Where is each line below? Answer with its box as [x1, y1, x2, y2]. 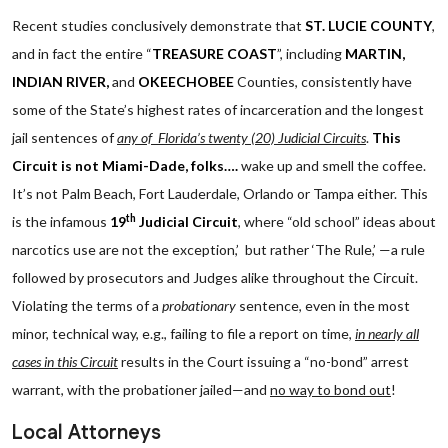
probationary [162, 297, 236, 314]
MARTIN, [345, 45, 405, 62]
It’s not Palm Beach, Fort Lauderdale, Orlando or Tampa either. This [12, 185, 428, 202]
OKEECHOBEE [138, 73, 234, 90]
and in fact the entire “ [12, 45, 152, 62]
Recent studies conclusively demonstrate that [12, 17, 305, 34]
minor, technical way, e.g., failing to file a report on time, [12, 325, 355, 342]
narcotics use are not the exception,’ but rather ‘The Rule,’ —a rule [12, 241, 425, 258]
